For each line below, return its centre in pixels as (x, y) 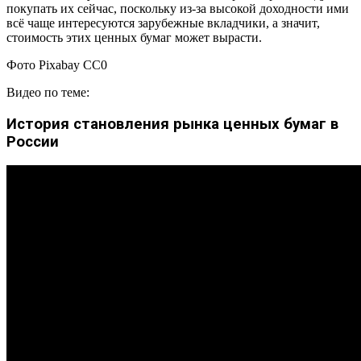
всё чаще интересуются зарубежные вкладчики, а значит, (163, 23)
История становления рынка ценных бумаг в (172, 124)
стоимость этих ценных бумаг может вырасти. (134, 37)
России (33, 141)
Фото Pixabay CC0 (57, 64)
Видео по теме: (48, 92)
